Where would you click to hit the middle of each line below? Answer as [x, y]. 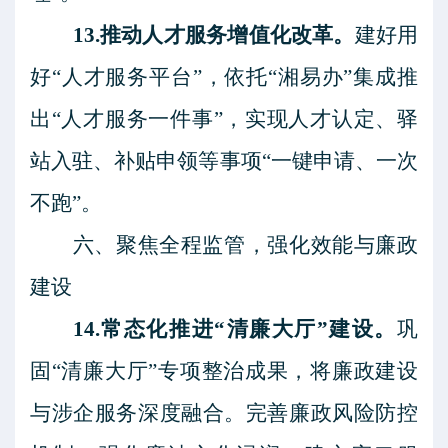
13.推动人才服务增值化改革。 [213, 35]
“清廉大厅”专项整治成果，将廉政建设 [235, 371]
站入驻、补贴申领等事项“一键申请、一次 [224, 161]
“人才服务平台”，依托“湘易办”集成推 [235, 77]
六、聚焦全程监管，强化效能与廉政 [245, 245]
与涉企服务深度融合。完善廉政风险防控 [224, 413]
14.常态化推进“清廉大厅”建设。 [234, 329]
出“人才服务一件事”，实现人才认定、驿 [224, 119]
